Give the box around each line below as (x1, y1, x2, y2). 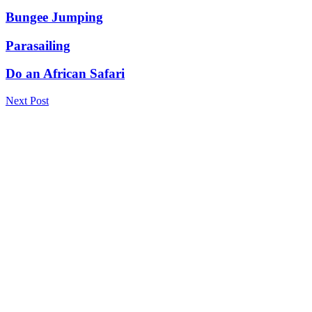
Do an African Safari (6, 66, 125, 81)
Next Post (6, 95, 49, 107)
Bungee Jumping (6, 9, 103, 24)
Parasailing (6, 38, 70, 53)
